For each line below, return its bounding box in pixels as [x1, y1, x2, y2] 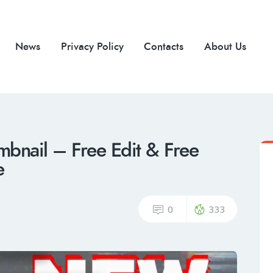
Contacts [144, 39, 184, 54]
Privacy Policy [60, 39, 124, 54]
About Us [204, 39, 246, 54]
